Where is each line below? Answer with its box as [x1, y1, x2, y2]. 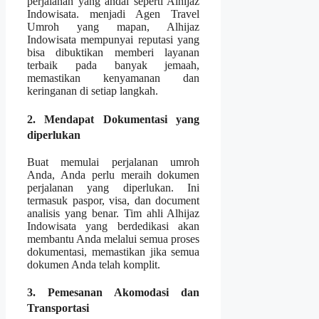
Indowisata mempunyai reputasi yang [27, 33, 200, 46]
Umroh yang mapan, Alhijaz [27, 21, 200, 33]
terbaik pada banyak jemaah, [27, 59, 200, 72]
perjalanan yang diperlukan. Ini [27, 181, 200, 194]
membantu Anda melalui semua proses [27, 232, 200, 245]
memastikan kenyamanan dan [27, 72, 200, 85]
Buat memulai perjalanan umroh [27, 155, 200, 168]
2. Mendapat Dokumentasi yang [27, 113, 200, 125]
